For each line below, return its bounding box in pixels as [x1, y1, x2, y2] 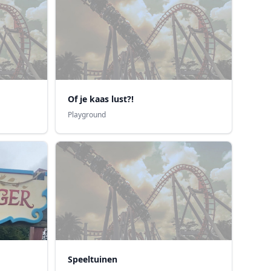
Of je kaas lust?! [67, 93, 134, 105]
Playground [67, 109, 106, 120]
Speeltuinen [67, 253, 117, 266]
